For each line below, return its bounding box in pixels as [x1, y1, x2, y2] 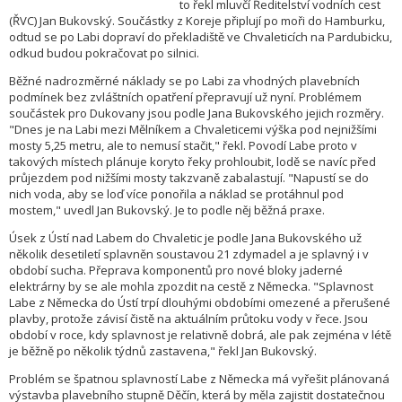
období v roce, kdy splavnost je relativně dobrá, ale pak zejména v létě [9, 327, 391, 344]
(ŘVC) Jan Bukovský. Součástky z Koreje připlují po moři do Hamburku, [9, 13, 385, 30]
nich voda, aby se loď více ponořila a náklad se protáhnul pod [9, 186, 344, 203]
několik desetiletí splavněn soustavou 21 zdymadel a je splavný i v [9, 246, 369, 263]
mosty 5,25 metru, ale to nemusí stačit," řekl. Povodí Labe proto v [9, 137, 357, 154]
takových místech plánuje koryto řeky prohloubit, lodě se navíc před [9, 153, 376, 170]
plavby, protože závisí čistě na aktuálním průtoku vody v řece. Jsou [9, 310, 368, 328]
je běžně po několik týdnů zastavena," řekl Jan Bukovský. [9, 343, 317, 360]
